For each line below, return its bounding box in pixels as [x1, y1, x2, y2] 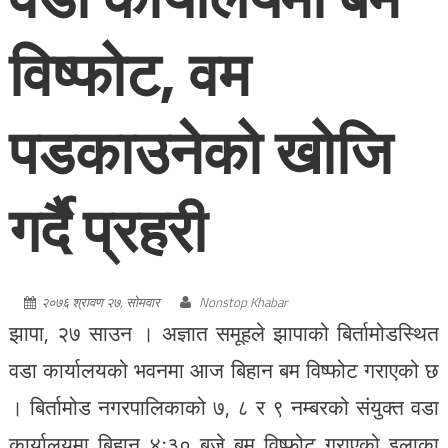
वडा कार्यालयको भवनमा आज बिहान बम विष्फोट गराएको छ [8, 353, 440, 386]
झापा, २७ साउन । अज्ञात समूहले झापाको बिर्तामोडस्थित [8, 316, 440, 349]
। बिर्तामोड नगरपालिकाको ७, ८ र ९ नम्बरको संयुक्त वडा [8, 390, 440, 423]
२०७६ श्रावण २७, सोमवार [40, 291, 160, 312]
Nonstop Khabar [198, 291, 287, 312]
